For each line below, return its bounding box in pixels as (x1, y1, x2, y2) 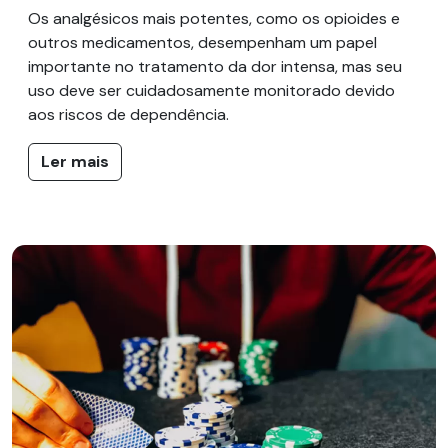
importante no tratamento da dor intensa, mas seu (28, 55, 402, 77)
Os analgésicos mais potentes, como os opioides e (28, 7, 400, 29)
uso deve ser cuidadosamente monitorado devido (28, 79, 395, 101)
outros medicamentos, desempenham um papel (28, 31, 377, 53)
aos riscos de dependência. (28, 103, 229, 125)
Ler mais (41, 150, 109, 172)
